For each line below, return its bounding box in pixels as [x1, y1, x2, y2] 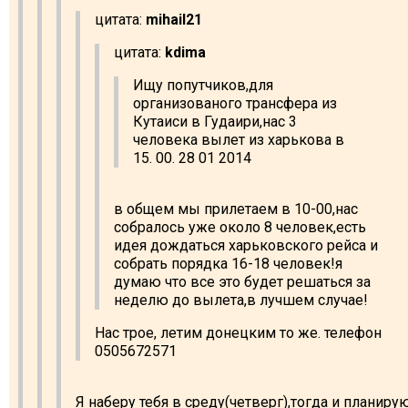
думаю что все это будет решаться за [114, 272, 371, 291]
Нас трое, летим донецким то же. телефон [95, 323, 382, 342]
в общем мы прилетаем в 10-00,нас [114, 199, 358, 218]
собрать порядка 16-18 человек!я [114, 254, 342, 272]
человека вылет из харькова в [133, 130, 344, 148]
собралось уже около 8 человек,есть [114, 218, 366, 236]
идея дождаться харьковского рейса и [114, 236, 378, 254]
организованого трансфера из [133, 94, 337, 112]
